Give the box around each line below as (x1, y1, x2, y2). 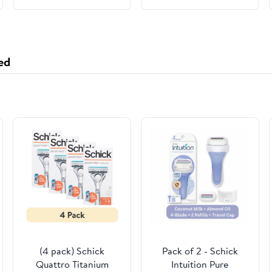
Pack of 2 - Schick (161, 244, 238, 257)
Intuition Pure (171, 257, 229, 271)
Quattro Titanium (35, 257, 109, 271)
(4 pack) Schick (39, 244, 105, 257)
